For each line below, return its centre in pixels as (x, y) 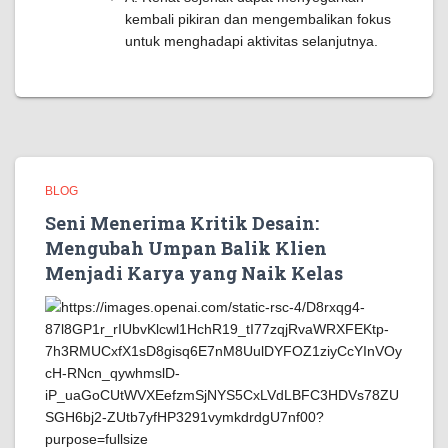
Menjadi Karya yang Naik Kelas (194, 273)
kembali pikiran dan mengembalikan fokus (258, 19)
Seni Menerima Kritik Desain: (182, 223)
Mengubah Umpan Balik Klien (186, 248)
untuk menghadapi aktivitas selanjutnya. (251, 41)
